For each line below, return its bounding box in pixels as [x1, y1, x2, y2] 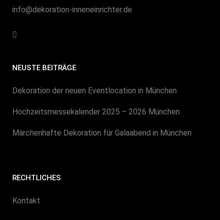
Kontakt [12, 196, 40, 206]
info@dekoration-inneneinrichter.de [12, 5, 132, 15]
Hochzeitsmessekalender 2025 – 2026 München [12, 107, 180, 117]
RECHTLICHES [12, 173, 61, 183]
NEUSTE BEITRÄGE [12, 63, 76, 73]
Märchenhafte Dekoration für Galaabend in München [12, 128, 192, 138]
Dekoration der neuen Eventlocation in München [12, 86, 177, 96]
